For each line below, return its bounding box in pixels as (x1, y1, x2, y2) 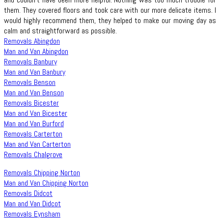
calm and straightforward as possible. (4, 26, 117, 36)
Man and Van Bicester (4, 108, 67, 119)
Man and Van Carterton (4, 139, 71, 150)
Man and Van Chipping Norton (4, 178, 88, 189)
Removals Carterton (4, 129, 62, 139)
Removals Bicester (4, 98, 59, 109)
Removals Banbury (4, 56, 57, 67)
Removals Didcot (4, 188, 53, 199)
